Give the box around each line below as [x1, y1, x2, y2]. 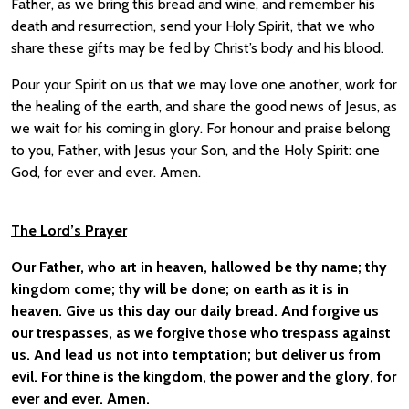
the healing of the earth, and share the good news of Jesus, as [11, 98, 397, 115]
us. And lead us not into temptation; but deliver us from [11, 346, 381, 363]
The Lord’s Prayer [11, 222, 127, 239]
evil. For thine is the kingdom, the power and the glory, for [11, 368, 396, 385]
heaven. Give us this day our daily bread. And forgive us [11, 302, 379, 320]
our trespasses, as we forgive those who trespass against [11, 324, 391, 341]
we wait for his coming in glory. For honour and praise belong [11, 120, 390, 137]
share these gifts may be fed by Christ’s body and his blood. [11, 39, 383, 57]
